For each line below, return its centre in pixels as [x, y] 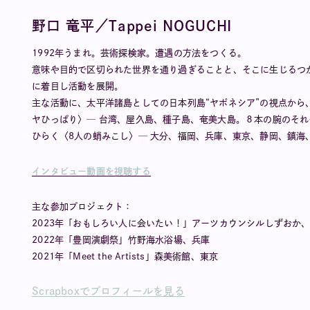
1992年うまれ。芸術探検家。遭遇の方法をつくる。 [139, 53]
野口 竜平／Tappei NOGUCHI [132, 26]
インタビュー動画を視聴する [91, 171]
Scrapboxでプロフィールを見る [108, 291]
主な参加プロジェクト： [82, 207]
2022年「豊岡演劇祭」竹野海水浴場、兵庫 [121, 240]
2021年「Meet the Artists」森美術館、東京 [125, 256]
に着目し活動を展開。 [78, 86]
